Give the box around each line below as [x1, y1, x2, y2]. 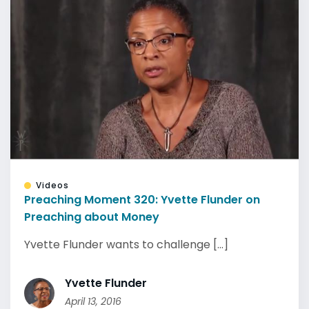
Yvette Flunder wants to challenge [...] [24, 237, 228, 252]
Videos [36, 179, 69, 191]
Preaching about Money [24, 209, 159, 225]
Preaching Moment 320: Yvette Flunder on [24, 192, 260, 208]
